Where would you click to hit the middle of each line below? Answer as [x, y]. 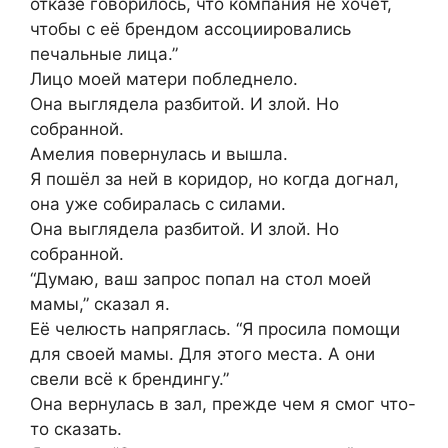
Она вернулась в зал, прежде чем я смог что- [223, 404]
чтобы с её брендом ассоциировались [190, 29]
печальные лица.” [104, 54]
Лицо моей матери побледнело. [164, 79]
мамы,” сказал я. [100, 304]
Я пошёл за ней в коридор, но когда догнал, [214, 179]
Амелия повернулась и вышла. [159, 154]
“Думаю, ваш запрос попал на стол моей [200, 279]
